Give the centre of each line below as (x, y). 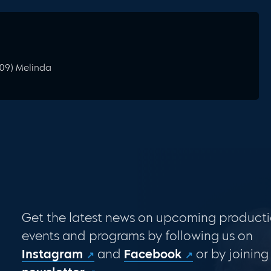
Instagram (52, 254)
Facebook (152, 254)
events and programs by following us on (137, 236)
